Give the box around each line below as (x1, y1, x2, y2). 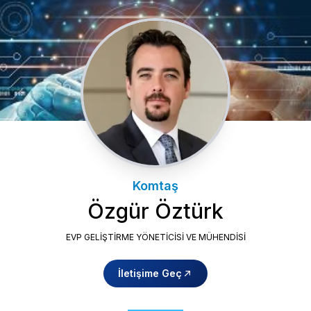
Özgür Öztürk (87, 199, 224, 224)
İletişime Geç (118, 267, 182, 280)
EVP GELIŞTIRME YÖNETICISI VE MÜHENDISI (65, 232, 246, 243)
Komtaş (133, 178, 178, 194)
